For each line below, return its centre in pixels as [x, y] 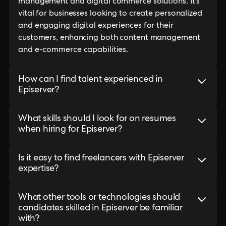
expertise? [38, 169]
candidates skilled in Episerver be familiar [100, 208]
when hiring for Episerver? [70, 130]
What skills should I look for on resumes [97, 119]
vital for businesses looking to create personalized [110, 14]
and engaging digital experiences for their [96, 26]
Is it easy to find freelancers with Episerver [101, 158]
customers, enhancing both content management [109, 38]
